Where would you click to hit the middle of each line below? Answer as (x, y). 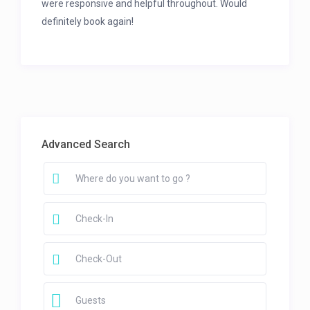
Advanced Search (86, 145)
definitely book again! (88, 22)
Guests (90, 301)
